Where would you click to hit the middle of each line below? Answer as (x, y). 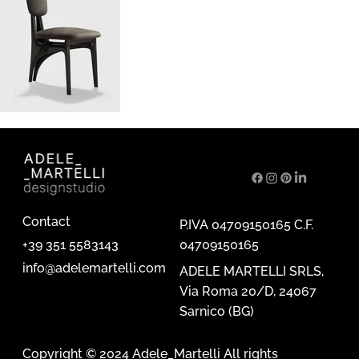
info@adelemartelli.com (94, 268)
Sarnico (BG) (217, 311)
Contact (46, 222)
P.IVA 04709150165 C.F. (246, 224)
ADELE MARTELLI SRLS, (252, 271)
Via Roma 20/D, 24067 (248, 291)
